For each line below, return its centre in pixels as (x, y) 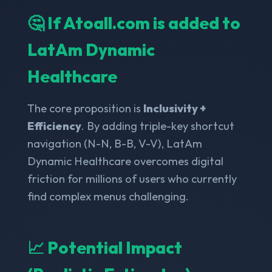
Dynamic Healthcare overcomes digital (125, 161)
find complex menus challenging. (108, 196)
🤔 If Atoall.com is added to (134, 22)
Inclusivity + (174, 108)
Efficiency (54, 126)
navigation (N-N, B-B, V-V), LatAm (114, 143)
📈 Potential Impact (104, 247)
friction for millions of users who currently (132, 178)
